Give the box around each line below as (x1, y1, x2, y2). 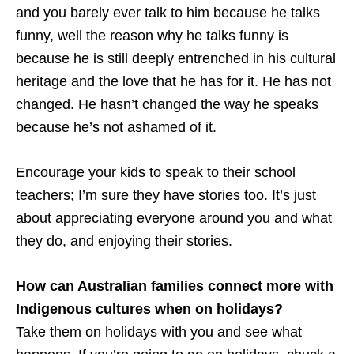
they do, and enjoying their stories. (16, 233, 232, 250)
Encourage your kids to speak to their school (16, 164, 296, 181)
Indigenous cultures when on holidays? (16, 301, 283, 318)
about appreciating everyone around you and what (16, 210, 332, 227)
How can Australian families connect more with (16, 278, 333, 295)
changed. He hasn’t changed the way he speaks (16, 96, 318, 113)
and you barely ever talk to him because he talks (16, 5, 320, 21)
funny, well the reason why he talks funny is (16, 28, 288, 44)
